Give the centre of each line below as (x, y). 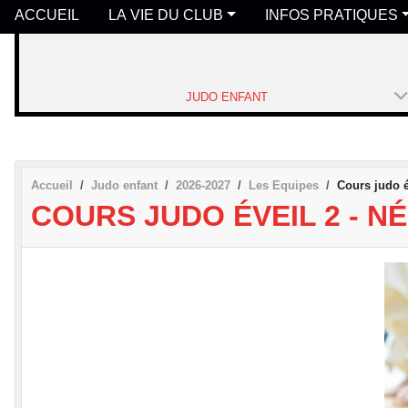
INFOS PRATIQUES (331, 15)
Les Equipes (284, 185)
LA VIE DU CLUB (166, 15)
